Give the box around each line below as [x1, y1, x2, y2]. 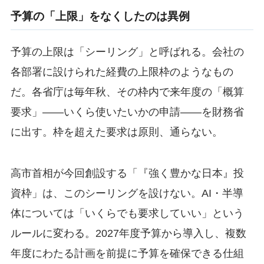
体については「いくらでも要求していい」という [10, 207, 244, 219]
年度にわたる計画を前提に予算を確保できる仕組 [10, 247, 244, 259]
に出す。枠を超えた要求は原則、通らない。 [10, 126, 223, 138]
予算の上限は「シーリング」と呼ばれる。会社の [10, 45, 244, 58]
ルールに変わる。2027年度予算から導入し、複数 [10, 227, 246, 239]
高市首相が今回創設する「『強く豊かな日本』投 [10, 167, 244, 179]
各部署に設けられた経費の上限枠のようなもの [10, 65, 233, 78]
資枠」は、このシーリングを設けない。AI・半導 [10, 187, 243, 199]
